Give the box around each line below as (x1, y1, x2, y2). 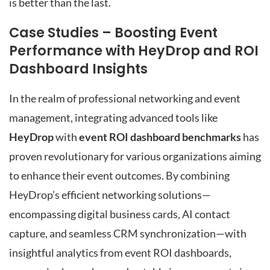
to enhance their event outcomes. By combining (9, 169, 230, 182)
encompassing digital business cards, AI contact (9, 207, 230, 221)
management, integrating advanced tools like (9, 111, 218, 124)
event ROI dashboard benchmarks (79, 130, 241, 143)
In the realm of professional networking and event (9, 92, 240, 105)
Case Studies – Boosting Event (9, 23, 218, 43)
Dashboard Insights (9, 59, 148, 79)
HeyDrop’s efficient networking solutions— (9, 188, 211, 201)
